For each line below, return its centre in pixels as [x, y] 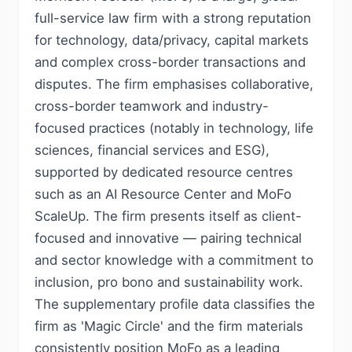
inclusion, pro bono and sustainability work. [169, 282]
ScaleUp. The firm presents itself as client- [168, 216]
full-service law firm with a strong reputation [173, 18]
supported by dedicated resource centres [164, 172]
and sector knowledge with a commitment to [174, 260]
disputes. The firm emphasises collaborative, [174, 84]
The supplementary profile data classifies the [175, 304]
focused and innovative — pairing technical [168, 238]
